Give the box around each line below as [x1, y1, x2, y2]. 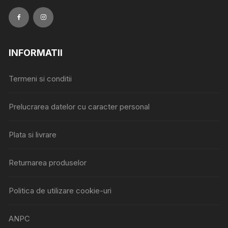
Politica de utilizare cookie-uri [9, 185, 112, 195]
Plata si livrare [9, 129, 57, 139]
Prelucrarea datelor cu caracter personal [9, 101, 150, 111]
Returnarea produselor [9, 157, 87, 167]
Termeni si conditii [9, 73, 72, 83]
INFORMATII [9, 47, 63, 58]
